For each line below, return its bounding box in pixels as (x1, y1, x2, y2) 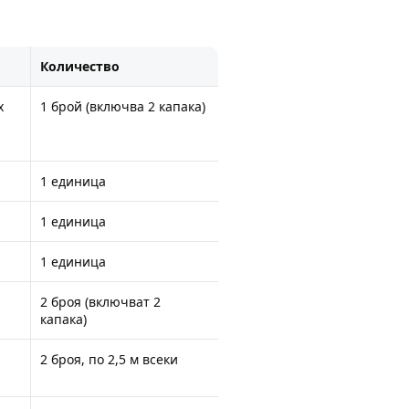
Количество (40, 58, 120, 75)
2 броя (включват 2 (40, 293, 161, 310)
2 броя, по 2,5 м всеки (40, 351, 178, 368)
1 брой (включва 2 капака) (40, 98, 205, 115)
